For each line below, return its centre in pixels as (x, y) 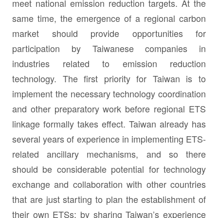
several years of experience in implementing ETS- (109, 139)
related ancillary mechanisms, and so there (109, 154)
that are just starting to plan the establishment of (109, 199)
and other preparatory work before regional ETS (109, 109)
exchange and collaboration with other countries (109, 184)
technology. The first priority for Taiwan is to (109, 79)
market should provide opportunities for (109, 33)
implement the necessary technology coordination (109, 94)
